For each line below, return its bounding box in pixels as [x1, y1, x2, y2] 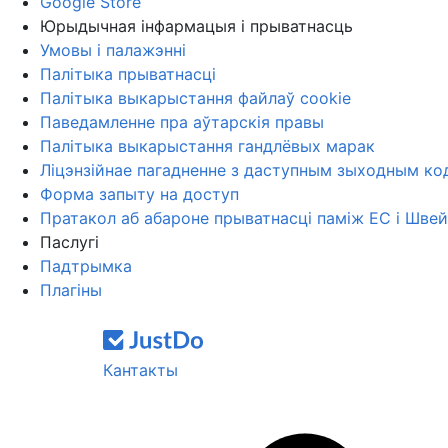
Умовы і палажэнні [40, 40, 186, 60]
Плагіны [40, 280, 102, 300]
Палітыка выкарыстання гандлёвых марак [40, 136, 375, 156]
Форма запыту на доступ [40, 184, 239, 204]
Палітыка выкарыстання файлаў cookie [40, 88, 351, 108]
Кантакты [103, 360, 178, 380]
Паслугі [40, 232, 99, 252]
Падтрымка [40, 256, 132, 276]
